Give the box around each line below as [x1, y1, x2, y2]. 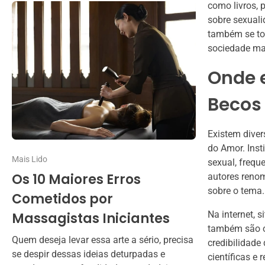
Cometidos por [12, 189, 113, 208]
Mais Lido [12, 154, 47, 164]
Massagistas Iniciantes [12, 209, 170, 228]
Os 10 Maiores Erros [12, 170, 141, 189]
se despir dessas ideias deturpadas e [12, 248, 165, 260]
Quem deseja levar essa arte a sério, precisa [12, 234, 193, 245]
